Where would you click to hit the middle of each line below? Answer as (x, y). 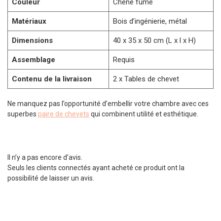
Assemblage (34, 60)
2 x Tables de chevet (146, 79)
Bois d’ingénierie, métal (150, 21)
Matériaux (29, 21)
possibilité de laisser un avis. (51, 178)
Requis (124, 60)
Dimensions (32, 41)
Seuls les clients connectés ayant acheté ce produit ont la (96, 168)
